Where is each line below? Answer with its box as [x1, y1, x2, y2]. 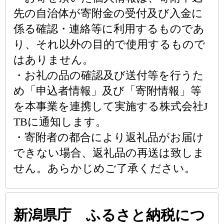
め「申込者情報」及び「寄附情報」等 [13, 84, 201, 97]
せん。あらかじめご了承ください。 [13, 162, 195, 174]
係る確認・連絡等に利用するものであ [13, 22, 204, 35]
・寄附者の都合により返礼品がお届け [13, 131, 204, 143]
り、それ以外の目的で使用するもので [13, 38, 205, 50]
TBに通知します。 [13, 115, 106, 128]
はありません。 [13, 53, 93, 66]
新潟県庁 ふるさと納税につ [13, 207, 205, 223]
